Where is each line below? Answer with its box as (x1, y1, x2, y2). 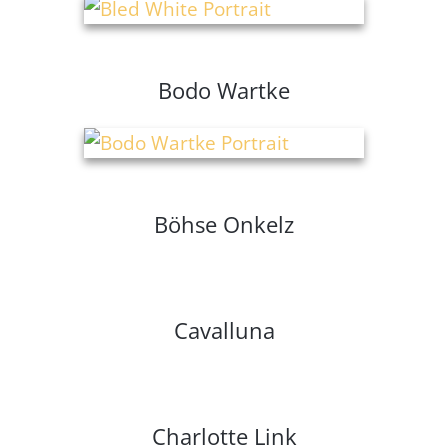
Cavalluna (173, 315, 275, 346)
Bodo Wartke (158, 75, 290, 106)
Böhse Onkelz (154, 209, 294, 240)
